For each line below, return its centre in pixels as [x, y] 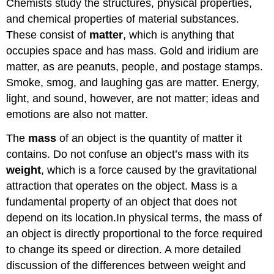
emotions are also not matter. [77, 114]
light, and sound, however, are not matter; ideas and [133, 98]
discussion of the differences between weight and [126, 265]
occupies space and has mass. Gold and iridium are [133, 50]
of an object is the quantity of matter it [150, 138]
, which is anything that [179, 35]
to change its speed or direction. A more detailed [124, 249]
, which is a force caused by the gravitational [149, 170]
